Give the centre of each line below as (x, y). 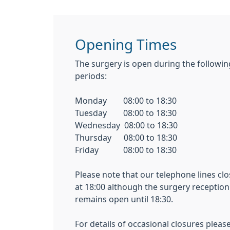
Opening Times (126, 44)
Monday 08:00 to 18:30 (126, 100)
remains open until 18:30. (124, 199)
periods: (91, 76)
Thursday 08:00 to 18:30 (126, 137)
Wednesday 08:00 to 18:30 (126, 125)
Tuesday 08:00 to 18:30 (126, 113)
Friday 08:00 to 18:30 (126, 150)
